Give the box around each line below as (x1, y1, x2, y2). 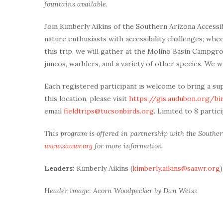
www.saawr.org (44, 141, 93, 150)
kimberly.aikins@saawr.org (132, 163, 220, 173)
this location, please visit (44, 94, 129, 103)
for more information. (93, 141, 164, 150)
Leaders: (44, 163, 75, 173)
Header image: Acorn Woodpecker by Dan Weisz (44, 186, 198, 195)
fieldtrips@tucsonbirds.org (64, 106, 154, 115)
